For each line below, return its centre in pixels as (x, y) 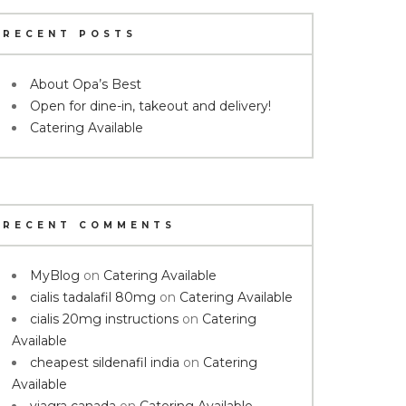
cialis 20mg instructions (104, 319)
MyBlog (55, 275)
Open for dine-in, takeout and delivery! (150, 106)
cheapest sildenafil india (105, 362)
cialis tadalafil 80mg (93, 297)
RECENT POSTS (70, 34)
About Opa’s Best (86, 84)
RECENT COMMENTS (89, 225)
